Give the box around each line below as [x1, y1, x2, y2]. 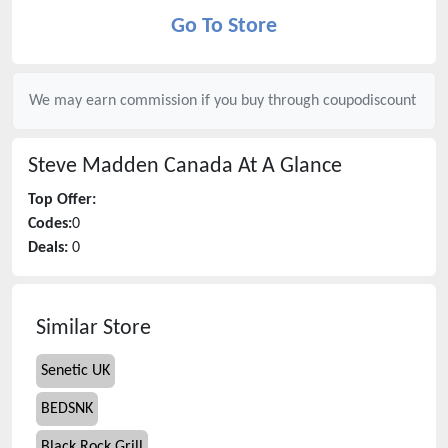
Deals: [28, 240, 68, 256]
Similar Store [36, 318, 151, 339]
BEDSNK [41, 401, 93, 417]
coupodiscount [323, 93, 416, 109]
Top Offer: [28, 192, 96, 208]
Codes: [28, 216, 72, 232]
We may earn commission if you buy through [29, 93, 323, 109]
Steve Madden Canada [28, 156, 233, 177]
